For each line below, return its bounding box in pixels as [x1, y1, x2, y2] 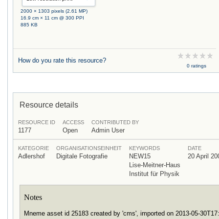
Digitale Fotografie [56, 152, 108, 160]
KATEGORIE [18, 145, 49, 151]
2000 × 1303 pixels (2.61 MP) [21, 8, 88, 14]
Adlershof [18, 152, 45, 160]
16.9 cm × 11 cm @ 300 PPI [21, 15, 85, 21]
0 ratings [186, 63, 206, 68]
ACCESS [63, 119, 84, 125]
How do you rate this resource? [18, 56, 106, 64]
